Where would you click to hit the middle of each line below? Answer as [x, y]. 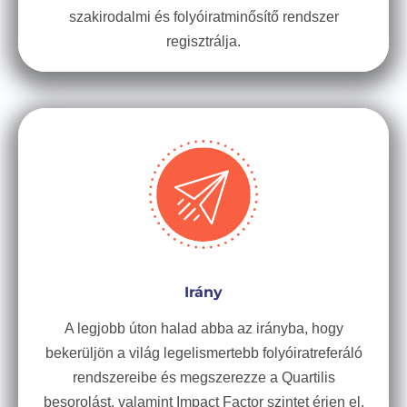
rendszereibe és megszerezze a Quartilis [203, 377]
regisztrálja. [203, 41]
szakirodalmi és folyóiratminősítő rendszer [203, 17]
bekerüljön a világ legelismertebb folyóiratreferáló [203, 353]
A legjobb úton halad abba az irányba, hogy [203, 328]
